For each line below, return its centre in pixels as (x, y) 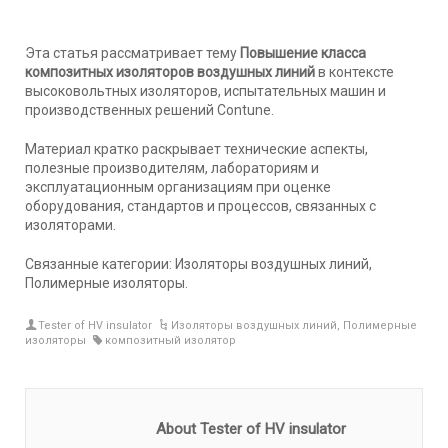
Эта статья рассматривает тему (132, 52)
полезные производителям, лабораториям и (172, 167)
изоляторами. (70, 224)
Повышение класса (303, 52)
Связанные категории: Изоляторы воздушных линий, (198, 263)
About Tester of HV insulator (251, 428)
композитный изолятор (171, 340)
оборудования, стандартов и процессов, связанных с (200, 205)
